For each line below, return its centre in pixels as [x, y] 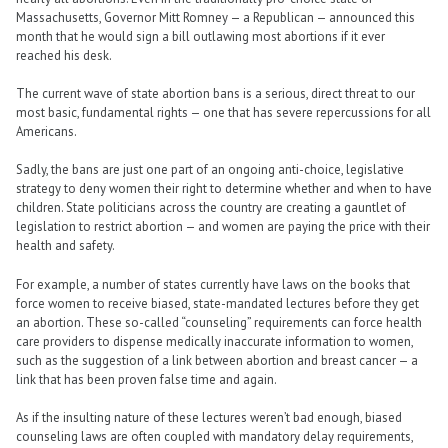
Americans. [46, 132]
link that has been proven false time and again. [146, 379]
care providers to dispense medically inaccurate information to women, [214, 341]
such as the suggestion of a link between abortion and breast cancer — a [217, 360]
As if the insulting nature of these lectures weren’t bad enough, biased [209, 417]
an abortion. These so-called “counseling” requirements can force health [219, 322]
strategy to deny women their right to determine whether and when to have [224, 189]
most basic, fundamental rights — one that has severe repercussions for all [223, 113]
